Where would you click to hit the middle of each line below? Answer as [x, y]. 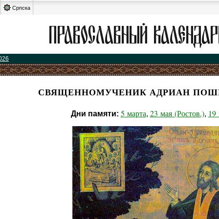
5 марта [133, 113]
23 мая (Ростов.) [177, 113]
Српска [21, 8]
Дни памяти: [95, 114]
